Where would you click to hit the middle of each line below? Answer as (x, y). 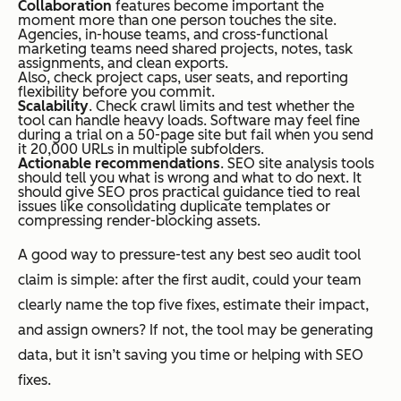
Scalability (53, 106)
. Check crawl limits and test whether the (222, 106)
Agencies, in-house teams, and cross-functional (173, 34)
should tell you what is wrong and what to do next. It (190, 177)
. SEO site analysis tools (297, 163)
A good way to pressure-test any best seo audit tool (189, 254)
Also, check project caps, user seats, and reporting (183, 77)
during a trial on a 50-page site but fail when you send (196, 134)
